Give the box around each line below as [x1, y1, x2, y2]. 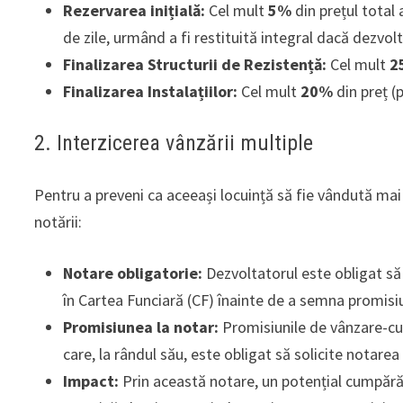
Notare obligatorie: [63, 263, 203, 284]
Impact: [63, 371, 120, 392]
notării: [34, 211, 83, 233]
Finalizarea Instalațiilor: [63, 80, 238, 102]
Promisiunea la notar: [63, 317, 219, 338]
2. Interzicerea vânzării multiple [34, 130, 314, 157]
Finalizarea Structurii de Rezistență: [63, 53, 327, 75]
